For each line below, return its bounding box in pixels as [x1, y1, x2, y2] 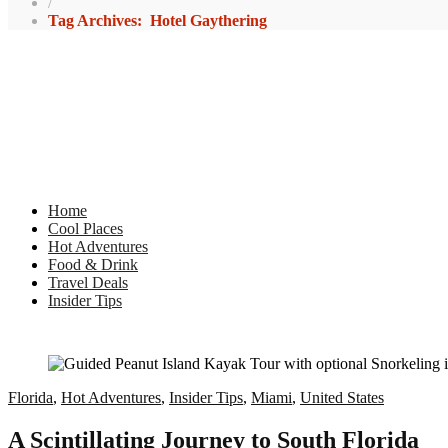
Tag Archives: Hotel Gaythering [48, 12, 267, 29]
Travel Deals [48, 274, 128, 291]
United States [300, 389, 384, 406]
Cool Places [48, 220, 123, 237]
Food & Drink [48, 256, 138, 273]
